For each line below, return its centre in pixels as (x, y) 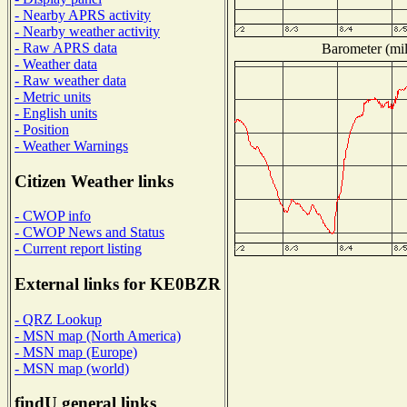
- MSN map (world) (72, 368)
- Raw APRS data (66, 47)
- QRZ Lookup (58, 319)
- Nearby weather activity (87, 31)
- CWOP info (53, 216)
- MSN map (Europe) (76, 352)
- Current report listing (78, 249)
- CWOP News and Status (89, 233)
